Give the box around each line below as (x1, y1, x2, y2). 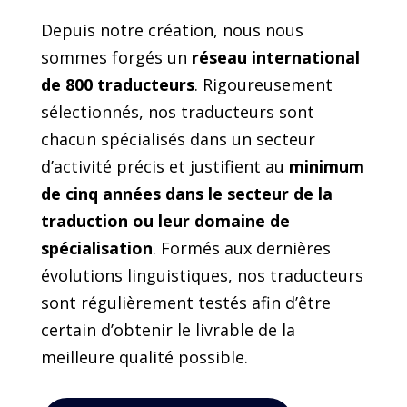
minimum (288, 155, 364, 178)
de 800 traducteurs (40, 74, 194, 96)
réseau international (191, 46, 360, 69)
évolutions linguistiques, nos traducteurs (40, 264, 363, 287)
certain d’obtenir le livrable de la (40, 319, 295, 342)
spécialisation (40, 237, 153, 260)
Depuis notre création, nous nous (40, 19, 303, 42)
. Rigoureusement (194, 74, 333, 96)
